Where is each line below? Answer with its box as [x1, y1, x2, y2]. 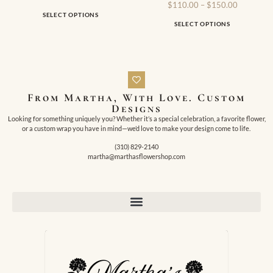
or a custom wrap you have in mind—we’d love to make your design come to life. [21, 124, 252, 132]
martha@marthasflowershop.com [88, 152, 185, 161]
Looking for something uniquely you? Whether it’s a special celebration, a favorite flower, [7, 114, 266, 122]
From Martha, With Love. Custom [27, 90, 246, 104]
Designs [111, 101, 162, 115]
